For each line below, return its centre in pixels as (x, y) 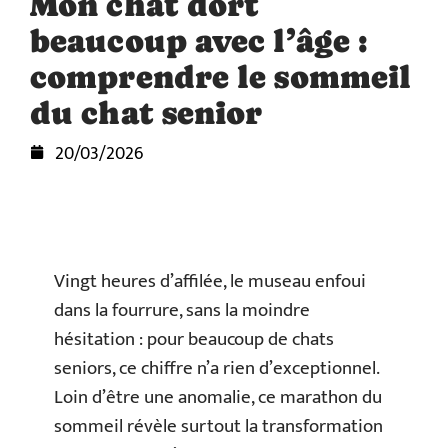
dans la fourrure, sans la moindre (182, 310)
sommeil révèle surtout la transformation (218, 426)
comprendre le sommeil (221, 77)
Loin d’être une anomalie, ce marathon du (218, 397)
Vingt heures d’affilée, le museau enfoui (210, 281)
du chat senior (146, 113)
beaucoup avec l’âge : (199, 41)
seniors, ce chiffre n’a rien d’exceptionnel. (216, 368)
